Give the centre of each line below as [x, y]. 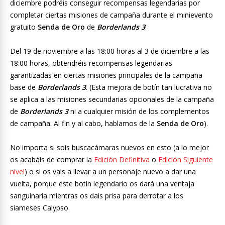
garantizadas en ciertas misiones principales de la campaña [106, 75]
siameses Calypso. [40, 208]
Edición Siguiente [186, 160]
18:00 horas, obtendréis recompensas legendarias [91, 63]
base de [24, 87]
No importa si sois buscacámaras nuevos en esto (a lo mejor [109, 148]
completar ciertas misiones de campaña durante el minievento [111, 15]
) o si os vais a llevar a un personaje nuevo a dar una [110, 172]
